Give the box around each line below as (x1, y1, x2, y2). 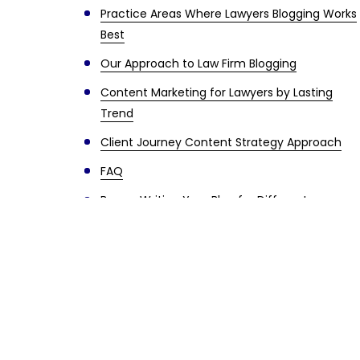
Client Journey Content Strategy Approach (100, 134, 342, 150)
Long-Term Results (100, 242, 207, 258)
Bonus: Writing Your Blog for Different (100, 192, 308, 208)
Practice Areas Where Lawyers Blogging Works (100, 6, 357, 22)
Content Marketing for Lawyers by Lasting (100, 84, 333, 100)
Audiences (100, 213, 159, 229)
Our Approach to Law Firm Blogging (100, 55, 297, 72)
